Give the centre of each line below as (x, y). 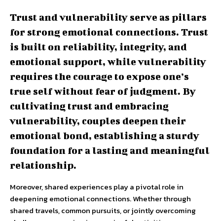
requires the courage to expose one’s (99, 76)
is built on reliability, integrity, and (98, 47)
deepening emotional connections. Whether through (100, 199)
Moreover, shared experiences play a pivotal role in (97, 187)
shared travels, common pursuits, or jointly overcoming (103, 210)
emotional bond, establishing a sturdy (105, 135)
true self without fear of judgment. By (103, 91)
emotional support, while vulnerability (108, 61)
